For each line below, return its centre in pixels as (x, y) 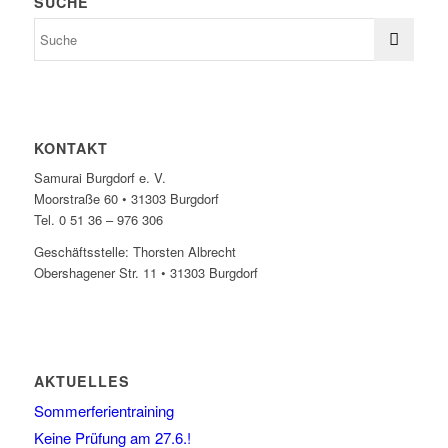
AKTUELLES (81, 381)
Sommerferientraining (103, 411)
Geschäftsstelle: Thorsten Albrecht (134, 252)
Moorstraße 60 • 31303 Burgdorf (126, 199)
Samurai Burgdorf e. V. (99, 178)
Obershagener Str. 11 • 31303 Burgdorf (145, 273)
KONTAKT (70, 148)
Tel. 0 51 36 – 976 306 (98, 220)
